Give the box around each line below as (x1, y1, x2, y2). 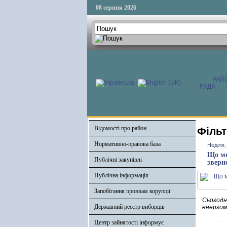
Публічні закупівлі (94, 156, 142, 163)
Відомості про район (94, 125, 146, 132)
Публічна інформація (94, 172, 148, 179)
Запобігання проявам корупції (94, 187, 170, 195)
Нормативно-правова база (94, 140, 161, 147)
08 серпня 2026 (96, 4, 136, 11)
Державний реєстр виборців (94, 203, 165, 210)
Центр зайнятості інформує (94, 219, 164, 226)
